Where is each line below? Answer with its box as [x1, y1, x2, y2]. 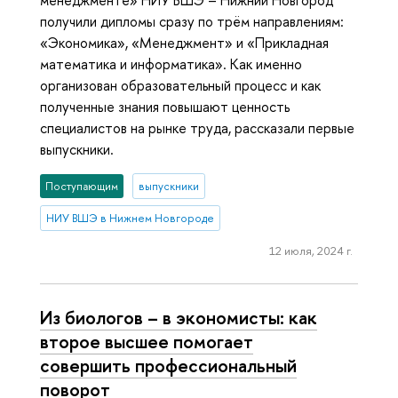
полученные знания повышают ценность [40, 96, 290, 116]
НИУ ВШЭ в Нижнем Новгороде [46, 210, 215, 226]
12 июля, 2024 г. [268, 243, 353, 259]
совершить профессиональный [40, 352, 297, 378]
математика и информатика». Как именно [40, 53, 302, 74]
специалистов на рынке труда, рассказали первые [40, 117, 354, 138]
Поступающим [45, 178, 119, 194]
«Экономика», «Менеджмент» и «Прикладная [40, 32, 329, 52]
